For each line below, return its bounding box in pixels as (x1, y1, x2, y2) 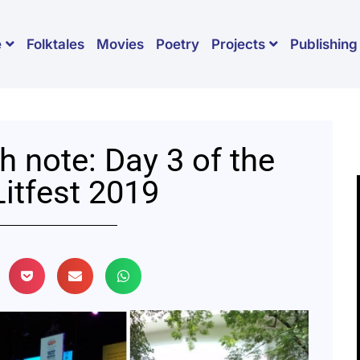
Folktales (27, 35, 84, 52)
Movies (96, 35, 144, 52)
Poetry (156, 35, 199, 52)
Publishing (290, 35, 358, 52)
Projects (211, 36, 265, 52)
